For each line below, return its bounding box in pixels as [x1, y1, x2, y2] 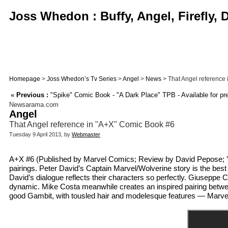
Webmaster [72, 131, 100, 138]
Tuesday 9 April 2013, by [9, 131, 72, 138]
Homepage [9, 75, 40, 82]
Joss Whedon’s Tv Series [47, 75, 117, 82]
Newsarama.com [9, 101, 59, 109]
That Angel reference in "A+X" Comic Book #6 [9, 120, 175, 129]
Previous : [16, 91, 48, 99]
